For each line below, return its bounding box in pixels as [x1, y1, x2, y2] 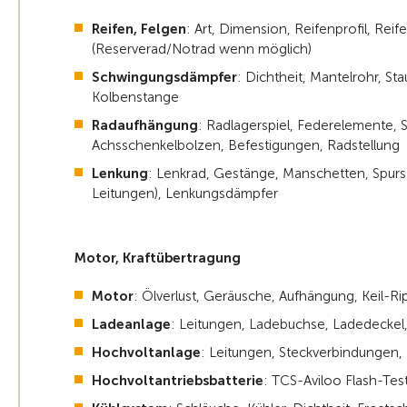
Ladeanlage [92, 316, 171, 333]
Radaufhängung [92, 117, 198, 134]
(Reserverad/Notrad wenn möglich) [92, 41, 312, 58]
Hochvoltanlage [92, 344, 201, 362]
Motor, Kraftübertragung [74, 250, 241, 267]
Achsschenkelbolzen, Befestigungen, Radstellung [92, 137, 400, 154]
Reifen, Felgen [92, 21, 186, 38]
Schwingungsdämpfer [92, 69, 237, 86]
